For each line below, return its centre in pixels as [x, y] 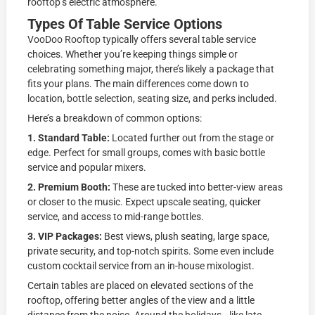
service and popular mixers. [87, 168]
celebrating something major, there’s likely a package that [151, 69]
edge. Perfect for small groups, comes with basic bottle [147, 153]
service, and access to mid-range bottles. [116, 217]
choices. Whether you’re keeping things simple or [133, 54]
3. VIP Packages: [66, 237]
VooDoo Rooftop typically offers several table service [142, 40]
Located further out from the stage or [193, 138]
